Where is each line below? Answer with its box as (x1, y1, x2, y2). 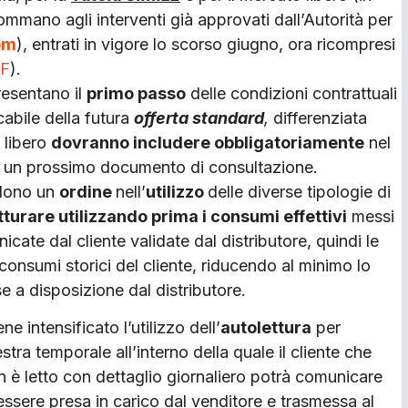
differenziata (269, 107, 367, 127)
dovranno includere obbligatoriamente (51, 132, 364, 152)
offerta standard (134, 107, 264, 127)
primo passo (87, 83, 186, 103)
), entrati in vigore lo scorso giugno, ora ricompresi (16, 34, 395, 54)
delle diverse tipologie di (208, 181, 391, 201)
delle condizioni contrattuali (186, 83, 397, 103)
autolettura (220, 317, 311, 337)
